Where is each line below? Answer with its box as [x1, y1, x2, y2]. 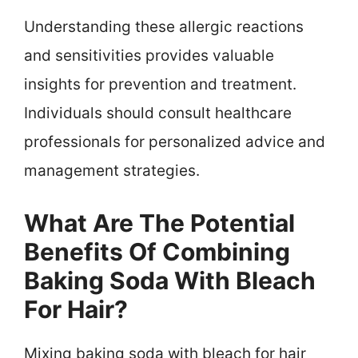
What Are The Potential [24, 208, 295, 237]
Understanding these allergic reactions [24, 18, 304, 37]
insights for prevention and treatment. [24, 75, 296, 94]
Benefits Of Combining [24, 237, 290, 266]
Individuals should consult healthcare [24, 104, 292, 123]
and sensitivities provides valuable [24, 46, 274, 66]
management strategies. [24, 161, 200, 181]
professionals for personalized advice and [24, 133, 325, 152]
